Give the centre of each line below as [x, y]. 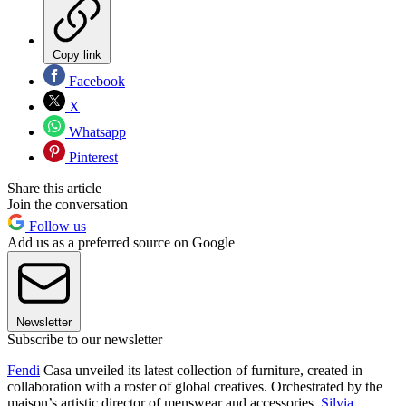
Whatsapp [96, 132]
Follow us [56, 227]
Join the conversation [68, 205]
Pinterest [92, 158]
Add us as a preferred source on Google [121, 243]
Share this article [54, 188]
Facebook [95, 82]
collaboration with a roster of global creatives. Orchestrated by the [195, 387]
